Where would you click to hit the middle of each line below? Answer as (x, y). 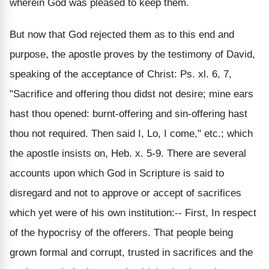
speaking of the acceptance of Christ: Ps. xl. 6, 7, (121, 74)
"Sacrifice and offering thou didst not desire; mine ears (131, 94)
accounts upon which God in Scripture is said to (117, 173)
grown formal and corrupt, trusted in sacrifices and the (131, 252)
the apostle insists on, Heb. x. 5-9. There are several (128, 153)
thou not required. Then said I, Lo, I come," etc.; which (131, 133)
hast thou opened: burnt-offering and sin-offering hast (128, 113)
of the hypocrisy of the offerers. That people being (121, 232)
